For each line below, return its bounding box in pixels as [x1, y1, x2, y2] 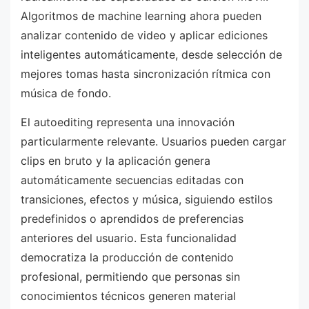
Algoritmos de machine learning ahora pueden [21, 9, 261, 23]
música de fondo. [21, 86, 111, 101]
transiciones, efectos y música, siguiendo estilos [21, 192, 272, 206]
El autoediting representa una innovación [21, 114, 235, 129]
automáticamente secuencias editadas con [21, 172, 243, 187]
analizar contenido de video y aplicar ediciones [21, 28, 268, 43]
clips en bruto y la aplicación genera [21, 153, 210, 168]
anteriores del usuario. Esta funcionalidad [21, 230, 237, 245]
